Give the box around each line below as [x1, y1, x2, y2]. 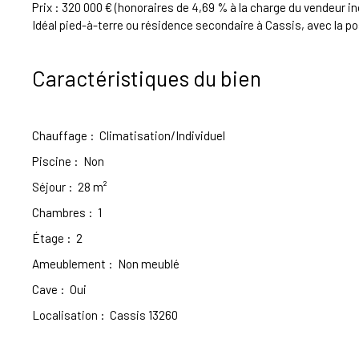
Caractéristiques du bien [32, 65, 261, 91]
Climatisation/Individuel [99, 128, 225, 143]
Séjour [32, 179, 66, 195]
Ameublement [32, 256, 106, 272]
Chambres [32, 205, 86, 220]
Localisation [32, 308, 98, 323]
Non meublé [118, 256, 179, 272]
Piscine [32, 154, 71, 169]
